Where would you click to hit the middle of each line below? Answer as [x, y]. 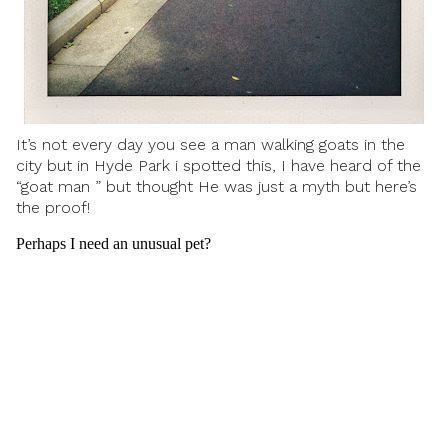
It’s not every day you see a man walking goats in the [210, 144]
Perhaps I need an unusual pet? [113, 243]
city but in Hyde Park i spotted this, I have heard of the [218, 165]
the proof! [53, 207]
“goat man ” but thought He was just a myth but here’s [216, 186]
